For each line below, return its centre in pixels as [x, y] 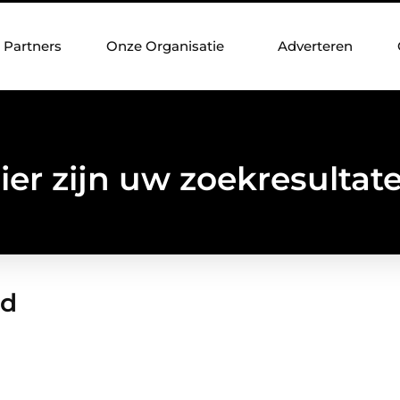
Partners [33, 46]
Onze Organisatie [165, 46]
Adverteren [315, 46]
